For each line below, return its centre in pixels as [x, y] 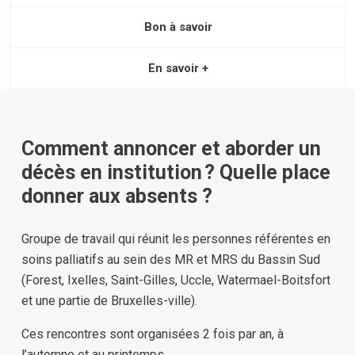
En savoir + [178, 68]
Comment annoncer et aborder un [171, 148]
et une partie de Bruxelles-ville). [109, 300]
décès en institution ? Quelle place [176, 172]
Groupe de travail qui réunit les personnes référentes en [176, 239]
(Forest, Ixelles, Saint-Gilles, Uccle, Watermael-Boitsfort [176, 280]
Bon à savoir [178, 27]
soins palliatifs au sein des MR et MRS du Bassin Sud [171, 259]
